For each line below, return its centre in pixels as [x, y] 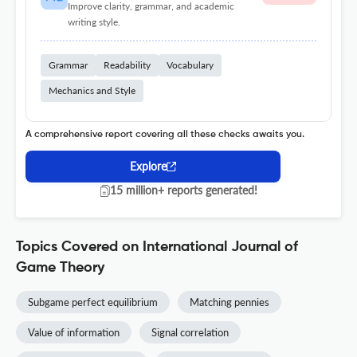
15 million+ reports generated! [183, 190]
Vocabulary [190, 65]
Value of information [74, 333]
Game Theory [60, 268]
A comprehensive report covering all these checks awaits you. [165, 135]
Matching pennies [229, 302]
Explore [148, 167]
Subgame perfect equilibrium [93, 302]
